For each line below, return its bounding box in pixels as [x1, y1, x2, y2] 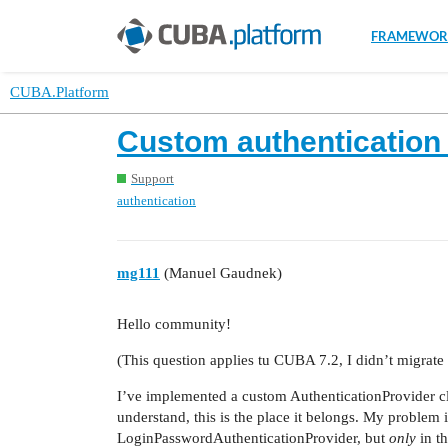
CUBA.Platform [10, 84, 109, 100]
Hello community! [117, 316, 231, 332]
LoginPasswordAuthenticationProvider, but [117, 430, 389, 446]
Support [131, 170, 174, 186]
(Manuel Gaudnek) [160, 265, 282, 281]
